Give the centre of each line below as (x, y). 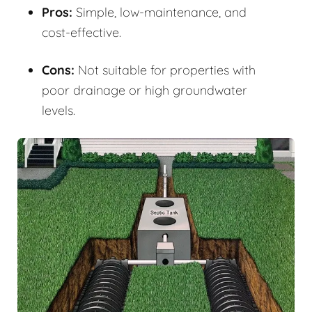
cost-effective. (81, 33)
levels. (58, 111)
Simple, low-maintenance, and (159, 13)
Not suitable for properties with (165, 70)
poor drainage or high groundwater (145, 91)
